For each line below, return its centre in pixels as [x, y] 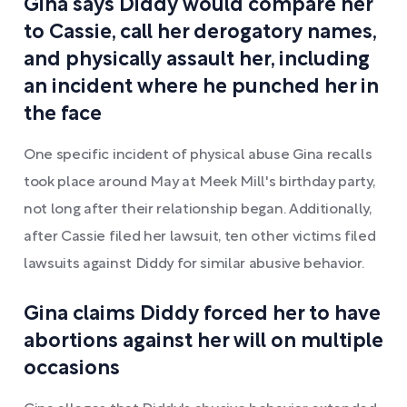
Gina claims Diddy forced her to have [202, 314]
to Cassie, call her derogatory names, [200, 33]
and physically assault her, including [197, 60]
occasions [72, 369]
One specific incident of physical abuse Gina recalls [198, 155]
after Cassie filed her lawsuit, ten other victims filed [200, 237]
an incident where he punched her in [201, 87]
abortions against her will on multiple [203, 342]
